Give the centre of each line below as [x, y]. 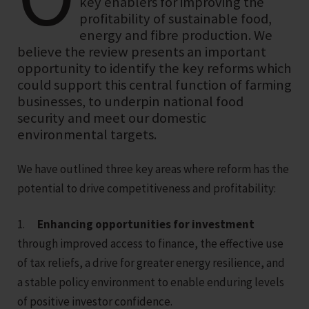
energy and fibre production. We [176, 35]
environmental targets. [87, 134]
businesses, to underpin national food [130, 101]
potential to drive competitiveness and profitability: [147, 188]
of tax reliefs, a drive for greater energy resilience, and [151, 262]
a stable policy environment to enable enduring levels [151, 282]
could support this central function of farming [154, 84]
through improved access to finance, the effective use [150, 243]
